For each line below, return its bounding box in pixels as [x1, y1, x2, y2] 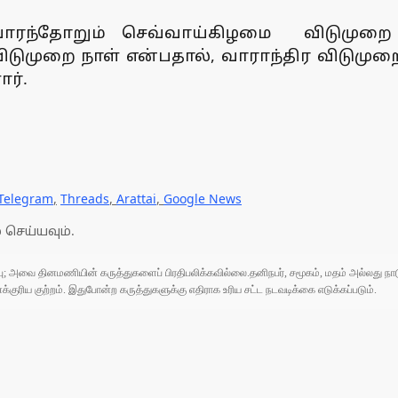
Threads [60, 190, 109, 208]
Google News [163, 190, 242, 208]
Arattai [116, 190, 156, 208]
